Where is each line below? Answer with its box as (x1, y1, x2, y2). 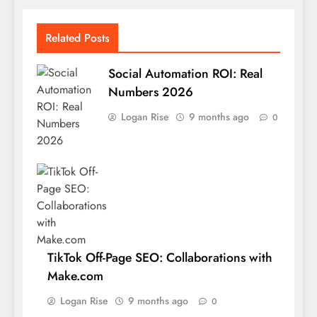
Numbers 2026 (108, 83, 193, 102)
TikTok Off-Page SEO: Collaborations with (47, 248, 272, 267)
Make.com (47, 267, 103, 286)
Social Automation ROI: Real (108, 64, 263, 83)
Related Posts (45, 30, 110, 47)
